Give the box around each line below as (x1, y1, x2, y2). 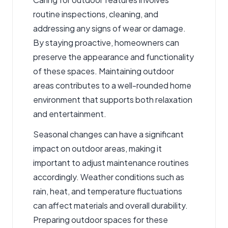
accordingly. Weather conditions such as (33, 172, 184, 183)
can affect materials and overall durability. (33, 200, 188, 211)
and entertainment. (33, 108, 106, 120)
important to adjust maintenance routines (33, 157, 189, 168)
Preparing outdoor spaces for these (33, 214, 168, 225)
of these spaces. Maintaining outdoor (33, 66, 174, 77)
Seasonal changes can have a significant (33, 129, 184, 140)
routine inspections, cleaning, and (33, 9, 158, 20)
